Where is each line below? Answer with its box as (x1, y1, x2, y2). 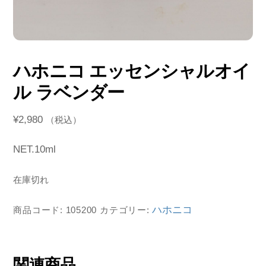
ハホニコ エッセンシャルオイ (13, 61, 250, 81)
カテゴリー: (100, 204, 153, 215)
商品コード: (13, 204, 66, 215)
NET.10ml (13, 143, 56, 155)
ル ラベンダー (13, 82, 125, 102)
